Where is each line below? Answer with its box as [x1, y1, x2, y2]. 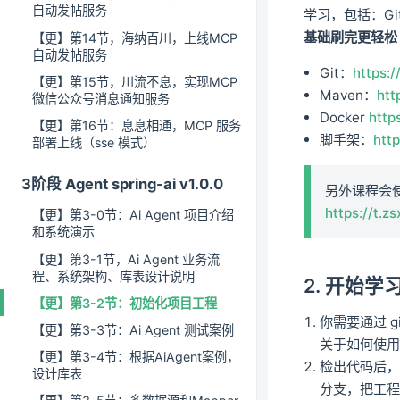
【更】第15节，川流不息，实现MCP [32, 73, 237, 89]
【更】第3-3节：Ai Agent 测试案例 [32, 321, 234, 337]
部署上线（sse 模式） [32, 134, 155, 150]
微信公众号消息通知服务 [32, 90, 170, 106]
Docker [320, 108, 370, 126]
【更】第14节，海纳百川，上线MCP [32, 29, 237, 46]
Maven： [320, 86, 378, 104]
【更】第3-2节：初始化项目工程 [32, 295, 217, 311]
